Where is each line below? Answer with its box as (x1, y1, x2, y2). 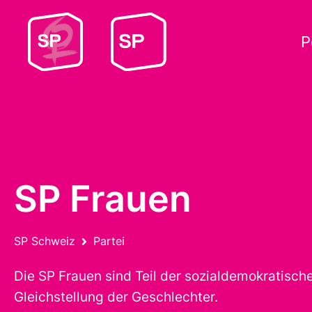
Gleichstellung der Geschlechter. (14, 289, 218, 305)
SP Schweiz (14, 234, 75, 248)
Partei (93, 234, 125, 248)
